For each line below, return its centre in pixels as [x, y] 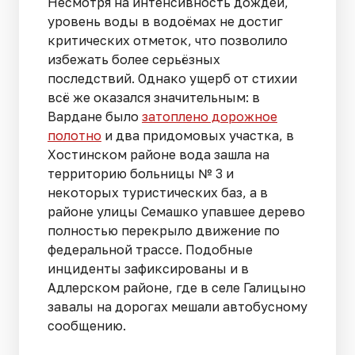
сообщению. [87, 326]
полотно [74, 136]
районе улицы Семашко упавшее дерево [176, 212]
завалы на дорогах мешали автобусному [177, 307]
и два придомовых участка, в [198, 136]
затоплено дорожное [210, 117]
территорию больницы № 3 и [141, 174]
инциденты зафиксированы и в [148, 269]
